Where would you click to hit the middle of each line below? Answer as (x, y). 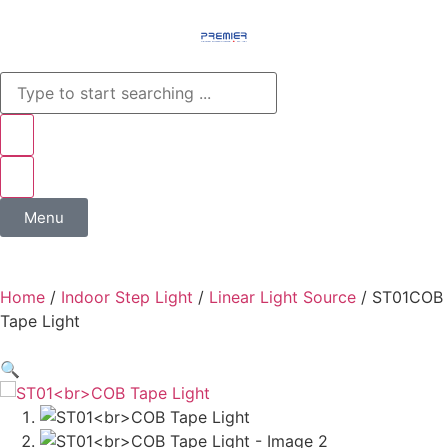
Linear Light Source (282, 297)
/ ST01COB (399, 297)
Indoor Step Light (127, 297)
